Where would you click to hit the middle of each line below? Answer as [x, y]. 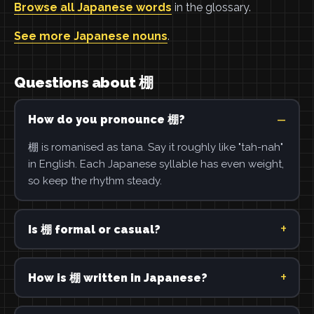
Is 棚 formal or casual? [94, 229]
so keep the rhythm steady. [95, 180]
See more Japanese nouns [91, 36]
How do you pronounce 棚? [106, 119]
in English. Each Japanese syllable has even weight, [156, 164]
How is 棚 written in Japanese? [117, 278]
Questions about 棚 [84, 82]
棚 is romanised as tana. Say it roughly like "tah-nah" [155, 147]
